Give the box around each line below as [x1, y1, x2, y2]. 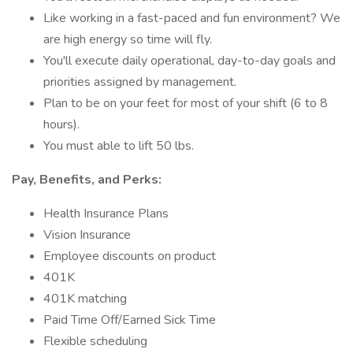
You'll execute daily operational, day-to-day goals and [43, 52, 336, 69]
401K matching [43, 290, 127, 307]
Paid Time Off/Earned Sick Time [43, 311, 216, 329]
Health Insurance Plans [43, 205, 169, 222]
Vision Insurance [43, 226, 131, 243]
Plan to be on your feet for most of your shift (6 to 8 [43, 95, 328, 112]
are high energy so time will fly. [43, 31, 212, 48]
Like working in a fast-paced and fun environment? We [43, 9, 340, 27]
